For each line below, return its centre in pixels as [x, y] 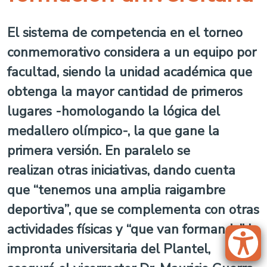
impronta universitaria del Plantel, [109, 249]
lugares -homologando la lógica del [114, 111]
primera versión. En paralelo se [99, 150]
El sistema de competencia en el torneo [125, 32]
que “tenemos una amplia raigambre [116, 190]
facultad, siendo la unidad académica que [130, 72]
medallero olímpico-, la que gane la [113, 131]
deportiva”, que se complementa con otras [133, 209]
